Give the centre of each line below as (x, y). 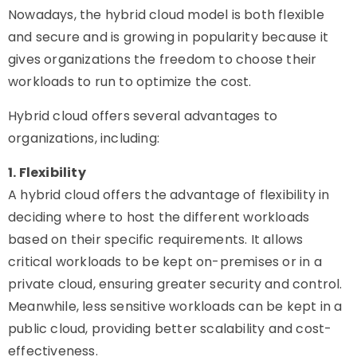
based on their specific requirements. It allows (156, 239)
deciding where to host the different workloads (159, 217)
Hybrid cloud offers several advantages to (143, 116)
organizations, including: (84, 138)
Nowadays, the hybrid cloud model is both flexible (166, 15)
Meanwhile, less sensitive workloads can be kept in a (175, 306)
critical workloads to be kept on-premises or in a (165, 262)
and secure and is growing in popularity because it (169, 37)
